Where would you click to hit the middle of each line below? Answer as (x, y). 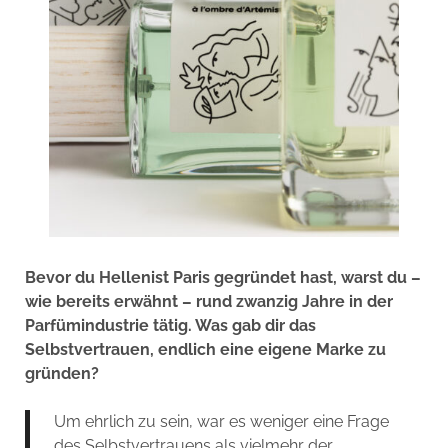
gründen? (61, 373)
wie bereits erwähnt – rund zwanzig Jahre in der (208, 301)
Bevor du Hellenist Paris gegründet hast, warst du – (222, 277)
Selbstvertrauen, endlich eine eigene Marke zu (205, 349)
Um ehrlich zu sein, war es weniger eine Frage (221, 421)
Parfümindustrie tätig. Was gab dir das (170, 325)
